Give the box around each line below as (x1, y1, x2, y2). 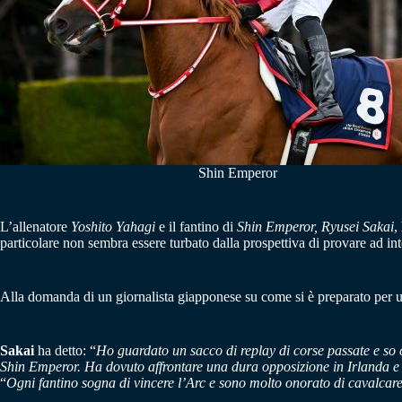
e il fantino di (155, 218, 237, 234)
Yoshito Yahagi (71, 218, 155, 234)
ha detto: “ (34, 342, 96, 358)
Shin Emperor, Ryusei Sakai (237, 218, 394, 234)
